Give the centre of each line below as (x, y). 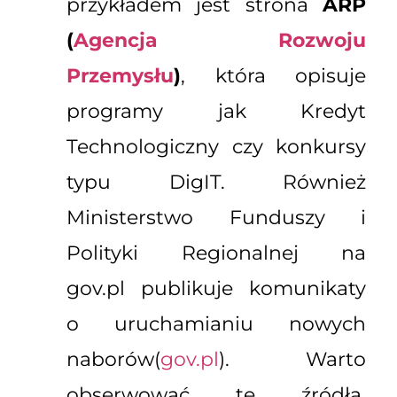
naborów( (113, 360)
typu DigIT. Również (216, 183)
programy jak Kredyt (216, 112)
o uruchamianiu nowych (216, 324)
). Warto (292, 360)
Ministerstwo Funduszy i (216, 218)
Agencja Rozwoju (220, 41)
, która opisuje (273, 76)
